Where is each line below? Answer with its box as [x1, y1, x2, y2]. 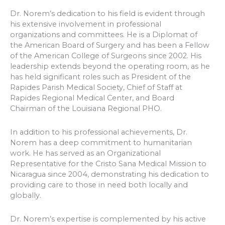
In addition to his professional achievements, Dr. [10, 127, 187, 137]
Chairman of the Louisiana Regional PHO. [10, 104, 162, 114]
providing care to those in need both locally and [10, 180, 188, 189]
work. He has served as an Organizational [10, 148, 161, 158]
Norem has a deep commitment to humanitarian [10, 138, 192, 147]
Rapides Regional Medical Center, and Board [10, 93, 174, 103]
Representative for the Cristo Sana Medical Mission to [10, 159, 206, 168]
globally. [10, 190, 41, 200]
